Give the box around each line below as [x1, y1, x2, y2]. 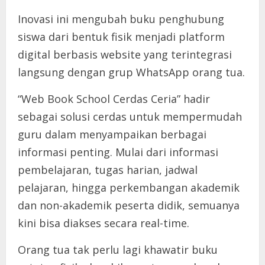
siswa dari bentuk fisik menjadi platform [18, 29, 225, 44]
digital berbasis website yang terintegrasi [18, 47, 232, 62]
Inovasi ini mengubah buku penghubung [18, 11, 224, 26]
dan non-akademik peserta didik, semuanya [18, 198, 240, 212]
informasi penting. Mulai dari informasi [18, 144, 218, 159]
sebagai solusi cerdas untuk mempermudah [18, 109, 242, 124]
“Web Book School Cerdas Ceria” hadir [18, 91, 210, 106]
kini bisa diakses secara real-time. [18, 215, 189, 230]
